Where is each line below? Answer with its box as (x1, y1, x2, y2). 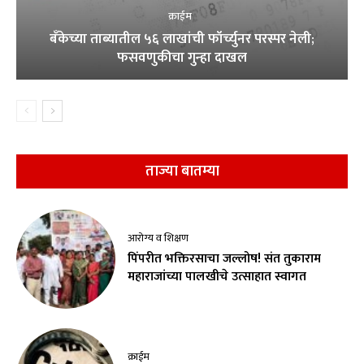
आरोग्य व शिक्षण (128, 228, 189, 247)
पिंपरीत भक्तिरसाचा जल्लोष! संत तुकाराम (128, 247, 322, 270)
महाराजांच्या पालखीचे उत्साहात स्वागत (128, 265, 307, 288)
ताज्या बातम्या (145, 158, 219, 184)
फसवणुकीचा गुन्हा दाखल (117, 45, 247, 69)
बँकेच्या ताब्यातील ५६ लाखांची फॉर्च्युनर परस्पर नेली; (50, 27, 314, 50)
